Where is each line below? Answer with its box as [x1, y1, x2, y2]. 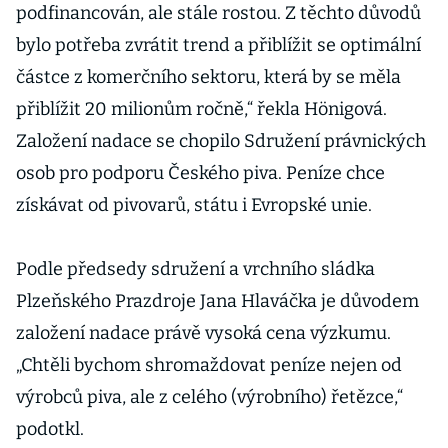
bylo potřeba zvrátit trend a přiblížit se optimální [16, 34, 421, 56]
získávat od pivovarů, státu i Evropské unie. [16, 194, 372, 216]
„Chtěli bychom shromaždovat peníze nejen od [16, 354, 402, 376]
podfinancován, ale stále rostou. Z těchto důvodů [16, 2, 421, 24]
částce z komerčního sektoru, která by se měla [16, 66, 401, 88]
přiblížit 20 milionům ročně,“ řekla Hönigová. [16, 98, 387, 120]
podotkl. [16, 418, 84, 440]
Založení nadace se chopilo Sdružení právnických [16, 130, 426, 152]
